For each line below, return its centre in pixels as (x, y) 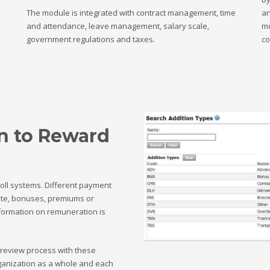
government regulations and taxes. (92, 39)
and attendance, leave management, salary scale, (118, 26)
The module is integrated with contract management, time (131, 13)
